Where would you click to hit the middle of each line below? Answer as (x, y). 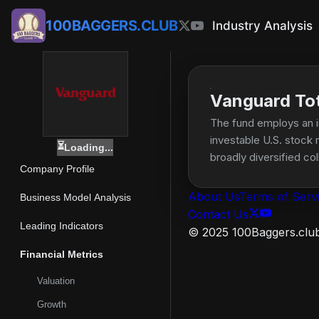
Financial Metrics (62, 254)
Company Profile (57, 169)
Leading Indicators (62, 226)
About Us (214, 197)
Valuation (56, 281)
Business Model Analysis (75, 197)
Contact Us (218, 214)
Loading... (89, 147)
